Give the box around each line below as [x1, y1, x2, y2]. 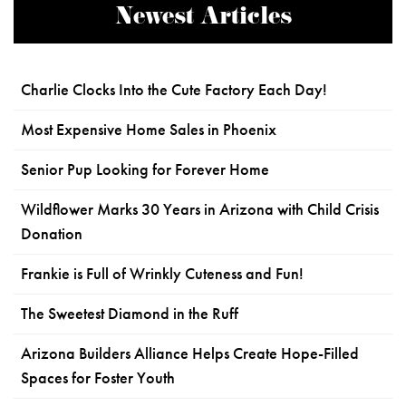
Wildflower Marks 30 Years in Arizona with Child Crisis [21, 199, 379, 219]
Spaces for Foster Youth [21, 368, 175, 388]
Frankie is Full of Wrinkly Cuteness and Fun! [21, 264, 304, 284]
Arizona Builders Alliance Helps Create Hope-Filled [21, 343, 359, 363]
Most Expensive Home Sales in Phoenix [21, 120, 276, 140]
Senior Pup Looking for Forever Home [21, 159, 269, 179]
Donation [21, 224, 82, 244]
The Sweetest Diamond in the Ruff [21, 304, 238, 324]
